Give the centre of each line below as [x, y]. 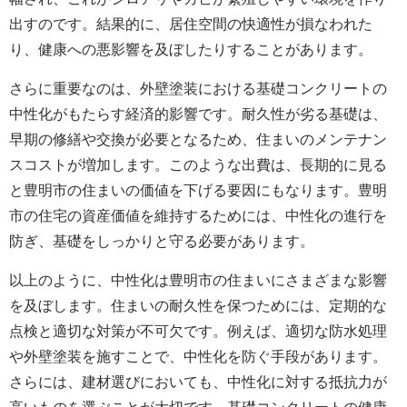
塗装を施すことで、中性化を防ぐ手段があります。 [220, 357]
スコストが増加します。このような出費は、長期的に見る [198, 165]
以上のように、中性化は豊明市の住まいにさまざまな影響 [198, 281]
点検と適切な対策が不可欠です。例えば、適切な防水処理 [198, 332]
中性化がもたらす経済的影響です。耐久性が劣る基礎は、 [198, 114]
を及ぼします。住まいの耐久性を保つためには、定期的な [198, 306]
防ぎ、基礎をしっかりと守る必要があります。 [162, 242]
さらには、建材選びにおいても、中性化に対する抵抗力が [198, 382]
